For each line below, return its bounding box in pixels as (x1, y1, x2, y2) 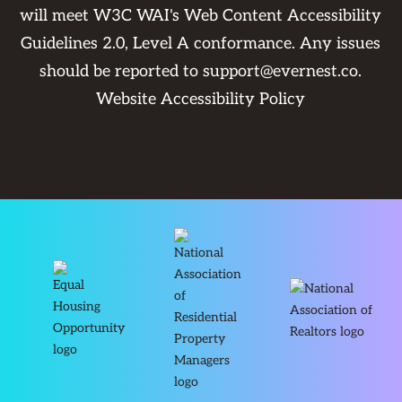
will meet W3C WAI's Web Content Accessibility (20, 6, 382, 26)
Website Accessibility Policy (96, 90, 306, 109)
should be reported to (39, 62, 204, 82)
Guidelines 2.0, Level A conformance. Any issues (21, 34, 381, 54)
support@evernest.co (203, 62, 359, 82)
